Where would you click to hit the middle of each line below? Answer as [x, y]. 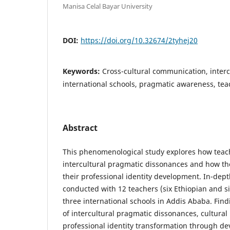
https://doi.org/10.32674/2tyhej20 [139, 41]
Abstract [80, 128]
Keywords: [82, 71]
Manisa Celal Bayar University [108, 6]
